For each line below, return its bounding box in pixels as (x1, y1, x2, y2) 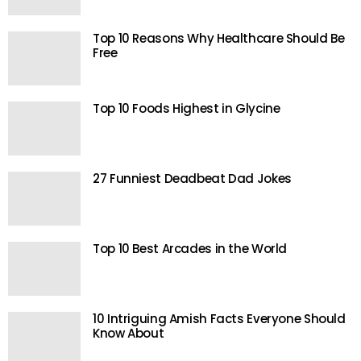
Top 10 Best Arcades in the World (93, 240, 287, 258)
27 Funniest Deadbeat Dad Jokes (93, 170, 292, 188)
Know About (93, 325, 164, 342)
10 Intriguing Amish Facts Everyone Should (93, 310, 346, 328)
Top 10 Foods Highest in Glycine (93, 100, 280, 118)
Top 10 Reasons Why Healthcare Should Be (93, 30, 345, 48)
